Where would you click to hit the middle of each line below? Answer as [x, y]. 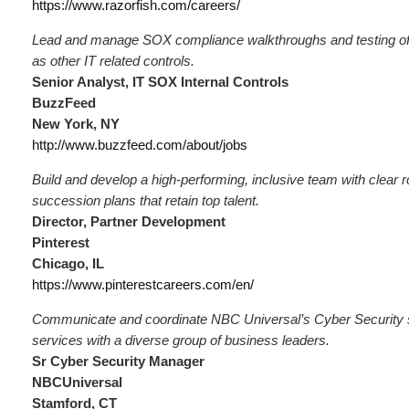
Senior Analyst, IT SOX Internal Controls [160, 82]
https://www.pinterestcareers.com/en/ [143, 284]
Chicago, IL [68, 263]
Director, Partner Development [129, 221]
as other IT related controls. [113, 61]
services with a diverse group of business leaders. [181, 340]
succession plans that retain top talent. [146, 200]
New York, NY [76, 124]
